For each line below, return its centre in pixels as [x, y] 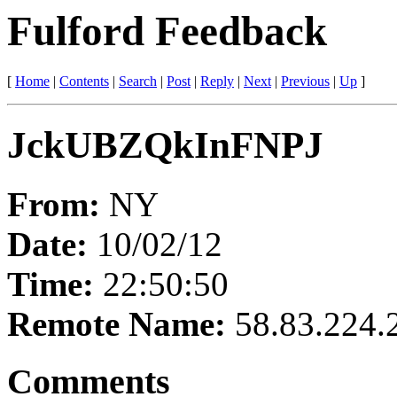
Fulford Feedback [167, 31]
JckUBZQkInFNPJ [165, 145]
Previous [305, 82]
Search [138, 82]
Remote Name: [121, 324]
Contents [84, 82]
